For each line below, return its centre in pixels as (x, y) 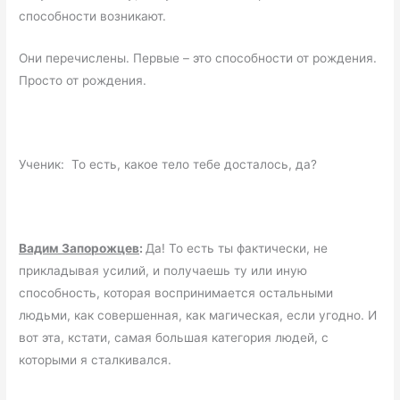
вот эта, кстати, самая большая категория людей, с (174, 337)
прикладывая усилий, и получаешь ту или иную (163, 270)
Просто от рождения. (83, 80)
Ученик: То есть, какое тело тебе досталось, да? (168, 164)
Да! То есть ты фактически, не (237, 248)
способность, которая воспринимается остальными (176, 292)
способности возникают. (93, 17)
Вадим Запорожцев (79, 248)
